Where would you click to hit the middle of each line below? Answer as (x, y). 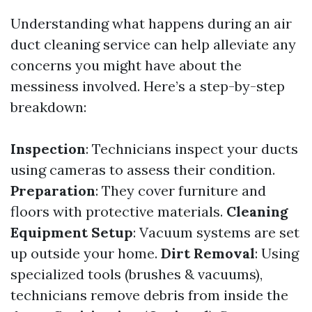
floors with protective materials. (118, 212)
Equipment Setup (72, 233)
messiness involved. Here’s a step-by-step (148, 86)
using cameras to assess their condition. (143, 170)
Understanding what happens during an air (151, 24)
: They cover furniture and (181, 191)
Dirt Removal (208, 253)
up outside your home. (86, 253)
